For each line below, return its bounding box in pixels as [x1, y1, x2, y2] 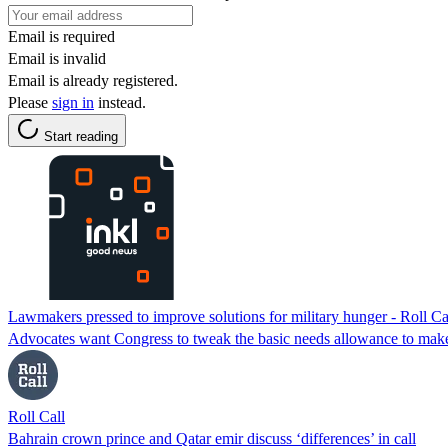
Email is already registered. [8, 71, 178, 89]
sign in [52, 93, 94, 111]
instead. [94, 93, 146, 111]
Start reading [44, 128, 118, 144]
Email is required [8, 27, 115, 45]
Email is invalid [8, 49, 106, 67]
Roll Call [8, 407, 65, 425]
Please [8, 93, 52, 111]
